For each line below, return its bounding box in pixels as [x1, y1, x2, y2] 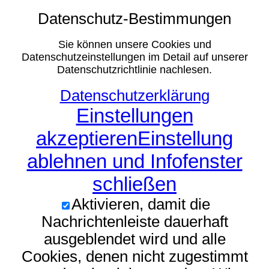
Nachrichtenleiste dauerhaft [41, 213, 228, 231]
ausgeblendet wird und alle [43, 231, 226, 248]
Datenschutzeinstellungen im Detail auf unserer [21, 51, 248, 64]
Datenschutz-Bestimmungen [38, 10, 231, 28]
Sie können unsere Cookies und [58, 38, 211, 51]
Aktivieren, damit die [71, 196, 210, 213]
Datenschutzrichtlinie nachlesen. [57, 64, 212, 76]
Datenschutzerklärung [59, 87, 210, 104]
